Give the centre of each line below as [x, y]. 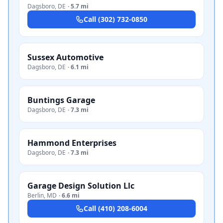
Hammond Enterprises [72, 143]
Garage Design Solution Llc [81, 186]
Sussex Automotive [65, 57]
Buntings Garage [61, 100]
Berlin [36, 195]
